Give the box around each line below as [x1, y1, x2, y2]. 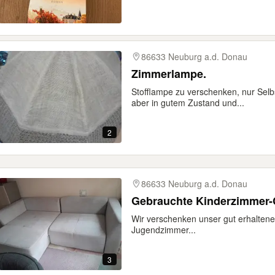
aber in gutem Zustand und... [131, 96, 244, 109]
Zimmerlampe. [131, 66, 206, 82]
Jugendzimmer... [131, 223, 196, 236]
